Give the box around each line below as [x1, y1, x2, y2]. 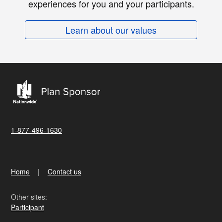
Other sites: [11, 191, 47, 202]
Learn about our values [65, 23, 157, 36]
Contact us [48, 166, 81, 176]
